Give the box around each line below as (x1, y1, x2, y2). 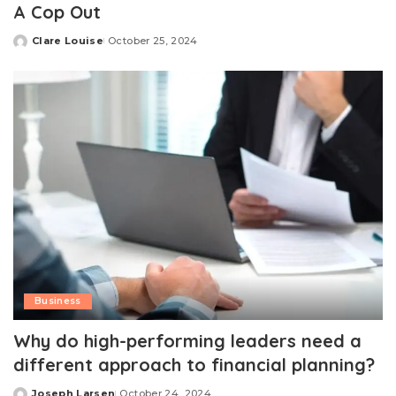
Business (34, 295, 81, 308)
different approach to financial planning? (13, 354, 375, 377)
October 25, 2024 (108, 34, 198, 47)
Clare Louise (32, 34, 104, 47)
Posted (12, 41, 55, 54)
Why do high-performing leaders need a (13, 330, 362, 353)
